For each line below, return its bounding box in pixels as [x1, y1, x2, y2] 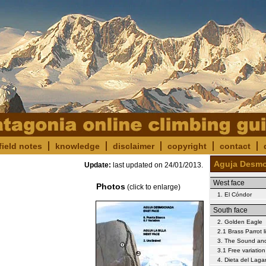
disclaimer [113, 141, 154, 151]
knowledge [55, 141, 100, 151]
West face [213, 179, 245, 187]
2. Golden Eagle [217, 218, 262, 225]
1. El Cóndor [217, 191, 252, 198]
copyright [167, 141, 207, 151]
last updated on [111, 161, 164, 169]
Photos [96, 182, 125, 191]
